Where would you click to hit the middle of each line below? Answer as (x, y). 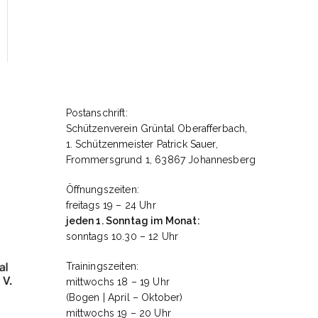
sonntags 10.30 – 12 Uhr (122, 237)
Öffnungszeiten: (102, 190)
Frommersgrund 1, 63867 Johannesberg (161, 160)
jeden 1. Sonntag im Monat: (133, 221)
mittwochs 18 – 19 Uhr (117, 282)
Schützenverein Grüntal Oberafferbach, (157, 129)
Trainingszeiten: (102, 267)
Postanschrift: (97, 113)
